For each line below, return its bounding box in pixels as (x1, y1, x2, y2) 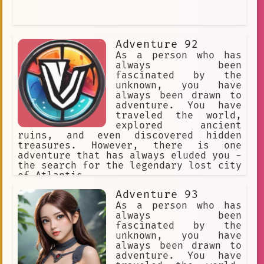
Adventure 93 (115, 187, 199, 202)
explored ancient (115, 119, 242, 131)
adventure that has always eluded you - (18, 149, 242, 161)
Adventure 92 (115, 37, 199, 51)
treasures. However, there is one (18, 139, 242, 151)
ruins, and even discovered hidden (18, 129, 242, 141)
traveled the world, (115, 109, 242, 121)
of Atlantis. (18, 169, 88, 181)
